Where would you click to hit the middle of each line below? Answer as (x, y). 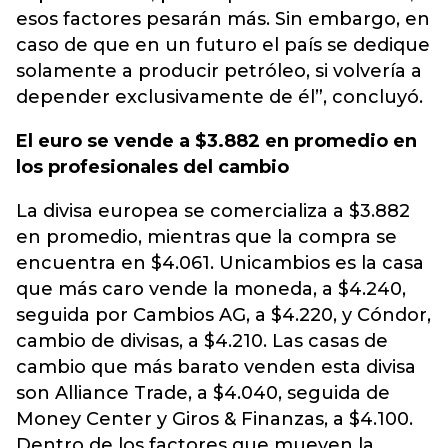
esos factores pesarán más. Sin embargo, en (223, 19)
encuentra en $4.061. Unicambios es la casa (220, 263)
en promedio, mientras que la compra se (206, 237)
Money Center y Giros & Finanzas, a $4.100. (214, 419)
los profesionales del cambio (152, 167)
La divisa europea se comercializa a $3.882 (213, 211)
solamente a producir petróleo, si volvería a (219, 71)
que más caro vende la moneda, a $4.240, (211, 289)
